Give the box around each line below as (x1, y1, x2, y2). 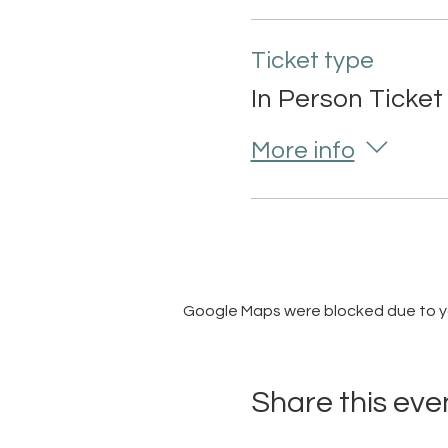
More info (250, 137, 355, 163)
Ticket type (250, 48, 374, 74)
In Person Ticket (250, 86, 443, 113)
